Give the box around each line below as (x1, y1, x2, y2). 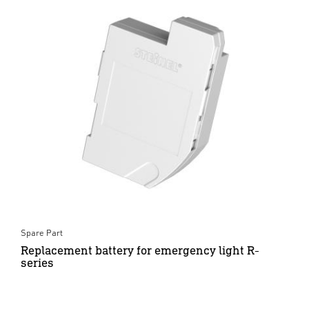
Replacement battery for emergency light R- (21, 242, 259, 257)
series (21, 255, 54, 270)
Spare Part (21, 227, 63, 238)
